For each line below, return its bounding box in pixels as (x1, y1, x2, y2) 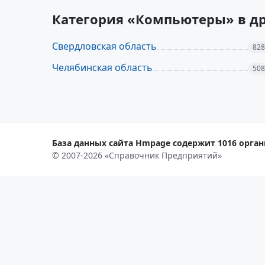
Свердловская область (52, 40, 157, 53)
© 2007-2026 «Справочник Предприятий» (52, 150, 222, 161)
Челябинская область (52, 61, 153, 74)
